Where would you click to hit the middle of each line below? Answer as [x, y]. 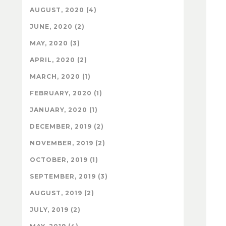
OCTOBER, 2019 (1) [64, 159]
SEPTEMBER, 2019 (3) [69, 176]
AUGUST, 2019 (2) [62, 193]
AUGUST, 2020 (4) [63, 10]
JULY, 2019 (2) [55, 209]
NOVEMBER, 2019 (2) [68, 143]
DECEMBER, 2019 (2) [67, 126]
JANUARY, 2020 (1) [64, 109]
